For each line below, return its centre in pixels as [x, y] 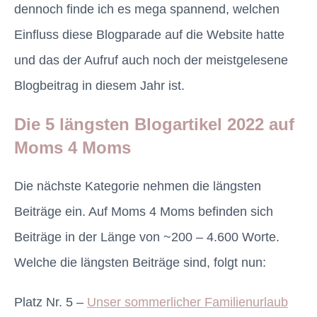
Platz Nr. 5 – [51, 302]
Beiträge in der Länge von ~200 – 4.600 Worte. [147, 237]
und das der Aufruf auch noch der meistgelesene [151, 60]
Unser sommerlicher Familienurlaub [188, 302]
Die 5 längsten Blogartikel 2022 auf [154, 125]
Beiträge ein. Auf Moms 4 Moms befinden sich [144, 212]
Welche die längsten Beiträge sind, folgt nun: [140, 263]
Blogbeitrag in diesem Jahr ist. [99, 86]
